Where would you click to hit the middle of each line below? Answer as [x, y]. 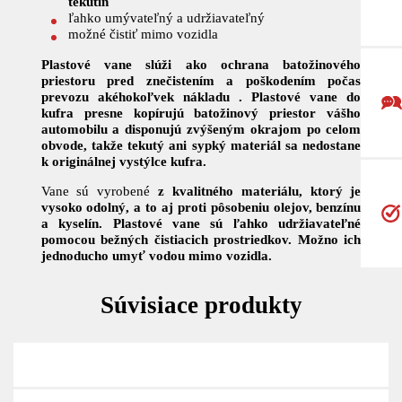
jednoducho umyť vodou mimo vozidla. [156, 255]
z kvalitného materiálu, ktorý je [260, 190]
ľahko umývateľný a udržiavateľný [166, 18]
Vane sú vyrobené [100, 190]
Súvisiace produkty [201, 305]
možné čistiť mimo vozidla [143, 34]
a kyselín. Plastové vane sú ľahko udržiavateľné [201, 223]
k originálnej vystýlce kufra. [123, 161]
